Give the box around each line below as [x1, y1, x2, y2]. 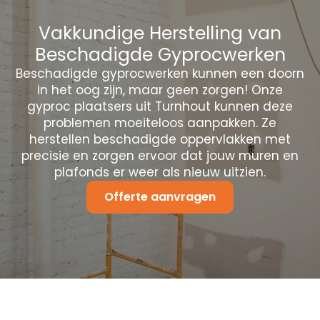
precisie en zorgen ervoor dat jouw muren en [21, 146, 299, 164]
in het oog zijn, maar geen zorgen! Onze [37, 81, 283, 99]
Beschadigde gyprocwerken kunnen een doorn [16, 64, 304, 82]
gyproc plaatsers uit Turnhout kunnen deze [27, 97, 293, 115]
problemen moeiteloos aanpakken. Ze [44, 114, 276, 131]
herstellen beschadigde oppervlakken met [29, 130, 291, 148]
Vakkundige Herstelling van [39, 20, 281, 46]
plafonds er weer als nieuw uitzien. [54, 163, 266, 181]
